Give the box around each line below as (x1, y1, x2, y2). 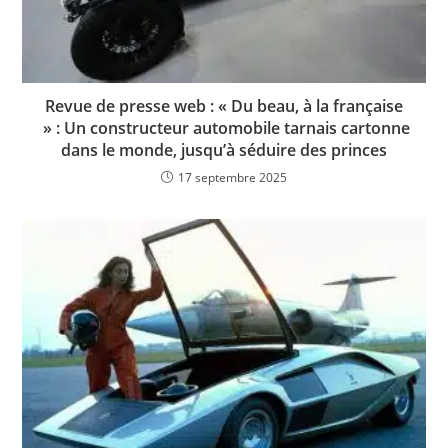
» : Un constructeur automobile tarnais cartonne (38, 117, 410, 140)
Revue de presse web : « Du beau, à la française (45, 95, 403, 118)
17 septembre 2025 (178, 169, 287, 187)
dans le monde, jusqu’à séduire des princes (61, 139, 387, 162)
